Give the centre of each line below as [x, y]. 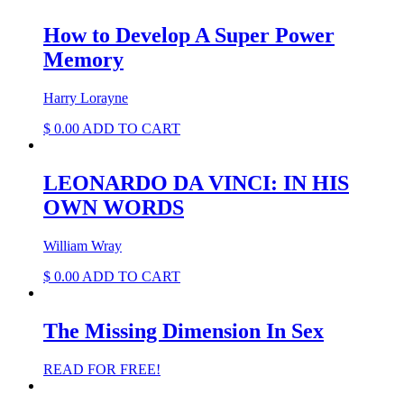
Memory [83, 60]
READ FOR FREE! [102, 369]
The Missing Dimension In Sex [184, 331]
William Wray [83, 245]
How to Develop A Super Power [189, 36]
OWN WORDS [114, 207]
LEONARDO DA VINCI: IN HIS [196, 183]
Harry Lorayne [86, 97]
